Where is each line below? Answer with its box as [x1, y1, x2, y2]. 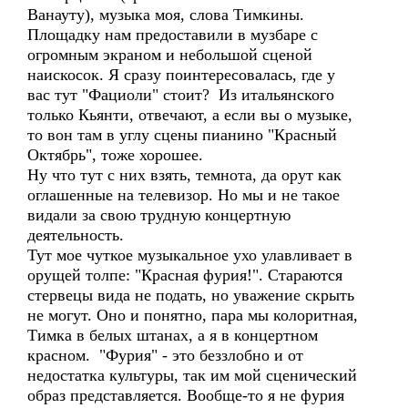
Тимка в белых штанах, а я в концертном [27, 326, 318, 344]
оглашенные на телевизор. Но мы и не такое [27, 186, 340, 204]
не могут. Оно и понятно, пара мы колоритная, [27, 306, 358, 324]
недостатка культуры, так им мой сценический [27, 366, 357, 384]
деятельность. [27, 226, 124, 244]
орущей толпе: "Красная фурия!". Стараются [27, 266, 342, 284]
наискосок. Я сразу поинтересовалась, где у [27, 66, 335, 84]
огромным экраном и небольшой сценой [27, 46, 312, 64]
